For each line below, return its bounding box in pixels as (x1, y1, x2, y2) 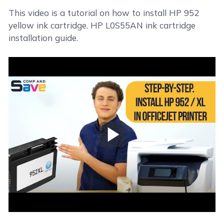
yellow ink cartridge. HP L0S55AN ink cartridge (8, 20, 196, 30)
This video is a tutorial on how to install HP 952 (8, 7, 199, 18)
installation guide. (8, 32, 78, 43)
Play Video (111, 134, 153, 145)
